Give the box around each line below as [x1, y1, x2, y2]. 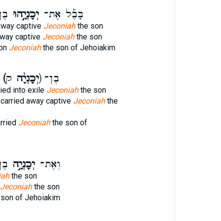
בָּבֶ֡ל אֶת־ [38, 8, 83, 21]
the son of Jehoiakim [40, 43, 115, 52]
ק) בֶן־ [44, 72, 59, 85]
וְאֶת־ [35, 158, 61, 171]
